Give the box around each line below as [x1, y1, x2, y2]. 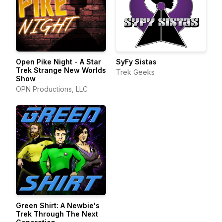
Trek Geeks [116, 68, 155, 76]
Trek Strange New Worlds [16, 66, 106, 74]
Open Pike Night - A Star [16, 57, 74, 66]
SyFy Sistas [116, 57, 157, 66]
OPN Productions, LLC [16, 85, 88, 93]
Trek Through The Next [16, 210, 98, 218]
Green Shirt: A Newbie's [16, 201, 100, 210]
